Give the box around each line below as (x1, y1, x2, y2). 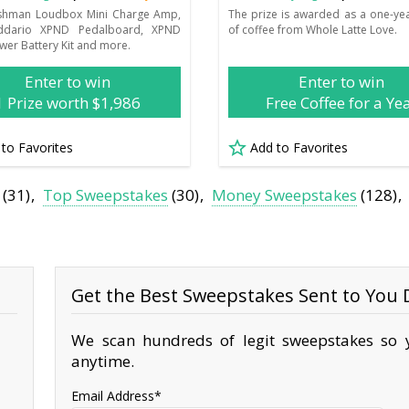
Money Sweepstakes (212, 184, 358, 206)
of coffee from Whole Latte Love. (227, 21, 397, 37)
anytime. (71, 351, 135, 372)
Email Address (71, 387, 155, 405)
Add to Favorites (249, 138, 348, 156)
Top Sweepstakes (43, 184, 169, 206)
